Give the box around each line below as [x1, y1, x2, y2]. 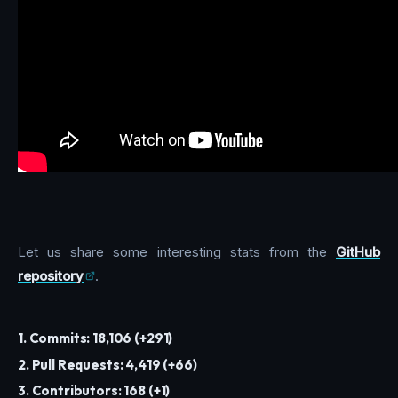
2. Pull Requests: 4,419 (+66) [18, 355, 197, 373]
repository [18, 267, 84, 284]
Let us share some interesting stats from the [18, 243, 336, 260]
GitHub [336, 243, 380, 260]
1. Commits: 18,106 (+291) [18, 330, 173, 347]
